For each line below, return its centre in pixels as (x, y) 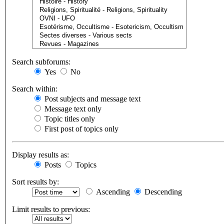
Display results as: (40, 155)
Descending (162, 192)
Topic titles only (69, 119)
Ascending (112, 192)
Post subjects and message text (91, 99)
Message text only (72, 109)
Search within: (35, 89)
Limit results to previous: (51, 209)
